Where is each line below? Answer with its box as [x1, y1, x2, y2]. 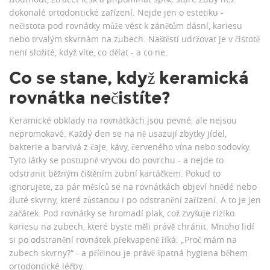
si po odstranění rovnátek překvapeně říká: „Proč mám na [9, 234, 237, 246]
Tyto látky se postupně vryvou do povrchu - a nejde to [9, 154, 224, 166]
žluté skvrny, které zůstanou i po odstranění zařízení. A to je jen [9, 194, 261, 206]
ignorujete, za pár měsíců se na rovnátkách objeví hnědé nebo [9, 181, 257, 193]
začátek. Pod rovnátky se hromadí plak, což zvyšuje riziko [9, 207, 234, 219]
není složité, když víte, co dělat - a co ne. [9, 46, 168, 58]
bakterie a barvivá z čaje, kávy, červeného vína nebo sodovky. [9, 141, 251, 153]
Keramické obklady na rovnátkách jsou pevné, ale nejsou [9, 115, 237, 127]
